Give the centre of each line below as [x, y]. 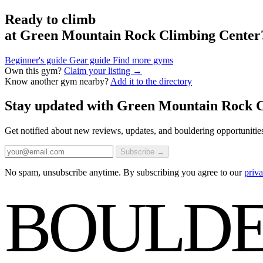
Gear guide [90, 60]
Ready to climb [50, 19]
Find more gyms [143, 60]
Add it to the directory [151, 81]
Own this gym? [33, 70]
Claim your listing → [103, 70]
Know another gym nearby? [57, 81]
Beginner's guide [36, 60]
